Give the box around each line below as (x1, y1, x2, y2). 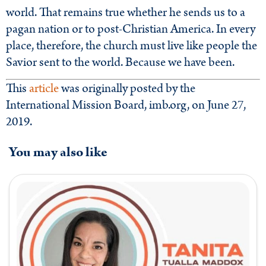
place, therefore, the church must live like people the (6, 36, 257, 55)
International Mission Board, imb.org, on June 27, (6, 96, 246, 115)
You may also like (9, 142, 107, 162)
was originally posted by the (59, 80, 195, 98)
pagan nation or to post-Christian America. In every (6, 20, 255, 38)
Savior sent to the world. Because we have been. (6, 53, 235, 71)
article (29, 80, 59, 98)
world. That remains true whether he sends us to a (6, 3, 245, 21)
